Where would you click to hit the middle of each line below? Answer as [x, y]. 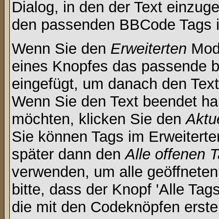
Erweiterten [149, 49]
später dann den [68, 154]
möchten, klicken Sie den [99, 119]
